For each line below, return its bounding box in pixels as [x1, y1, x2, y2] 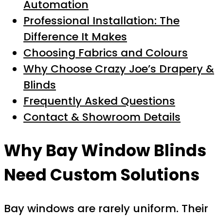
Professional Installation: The [23, 13, 180, 29]
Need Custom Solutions [4, 163, 200, 186]
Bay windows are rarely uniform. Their [4, 200, 208, 216]
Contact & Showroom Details [23, 109, 181, 125]
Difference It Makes [23, 29, 127, 45]
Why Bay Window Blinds [4, 139, 206, 162]
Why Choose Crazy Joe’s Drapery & [23, 61, 214, 77]
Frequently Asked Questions [23, 93, 175, 109]
